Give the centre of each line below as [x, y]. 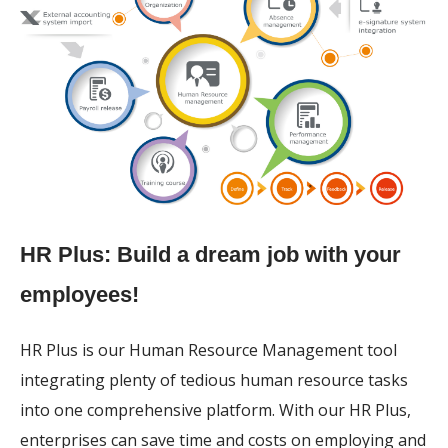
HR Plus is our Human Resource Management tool [208, 350]
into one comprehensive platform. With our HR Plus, [215, 410]
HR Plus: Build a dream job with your [210, 255]
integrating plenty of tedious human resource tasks [214, 380]
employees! [79, 295]
